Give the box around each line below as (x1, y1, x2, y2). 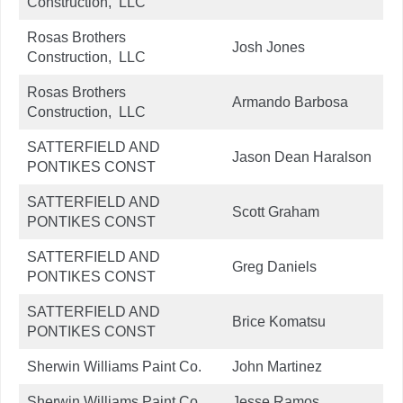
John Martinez (232, 358, 322, 374)
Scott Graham (232, 203, 319, 219)
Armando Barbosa (232, 94, 348, 110)
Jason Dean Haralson (232, 148, 372, 165)
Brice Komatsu (232, 313, 326, 329)
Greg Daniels (232, 258, 317, 274)
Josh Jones (232, 39, 305, 55)
